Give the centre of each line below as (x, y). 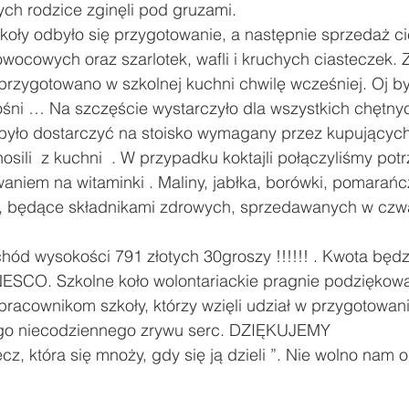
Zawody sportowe (109, 36)
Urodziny (348, 36)
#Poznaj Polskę (241, 36)
